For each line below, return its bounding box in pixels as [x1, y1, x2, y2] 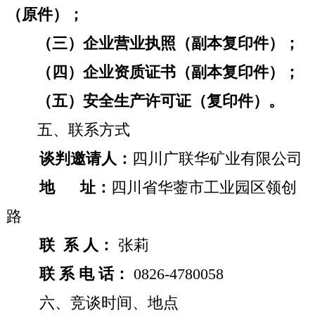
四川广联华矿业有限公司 [131, 150, 302, 167]
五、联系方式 [37, 121, 130, 139]
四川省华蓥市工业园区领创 [110, 179, 297, 196]
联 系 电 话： [39, 265, 134, 283]
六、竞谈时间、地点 [39, 294, 179, 311]
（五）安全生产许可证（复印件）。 [36, 92, 284, 110]
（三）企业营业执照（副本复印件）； [36, 34, 300, 52]
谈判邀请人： [39, 150, 132, 167]
